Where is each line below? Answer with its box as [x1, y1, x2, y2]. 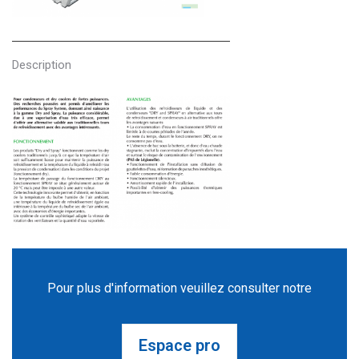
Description [12, 57, 71, 72]
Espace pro [139, 335, 220, 355]
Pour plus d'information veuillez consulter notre [47, 280, 312, 296]
